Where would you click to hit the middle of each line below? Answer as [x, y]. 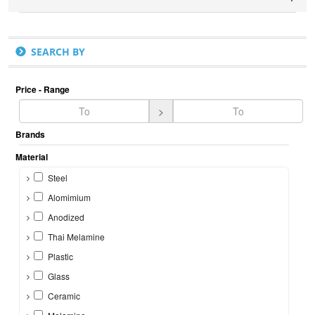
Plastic [60, 256]
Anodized [66, 217]
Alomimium [69, 197]
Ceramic [64, 296]
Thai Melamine [76, 237]
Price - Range [49, 89]
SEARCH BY [58, 52]
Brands [30, 134]
